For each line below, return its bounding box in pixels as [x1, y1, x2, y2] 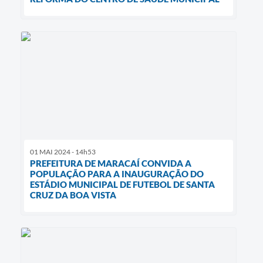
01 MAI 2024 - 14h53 [30, 147, 96, 156]
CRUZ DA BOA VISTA [30, 189, 116, 200]
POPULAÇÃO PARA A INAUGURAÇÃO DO [30, 168, 204, 179]
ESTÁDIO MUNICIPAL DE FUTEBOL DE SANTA [30, 178, 215, 190]
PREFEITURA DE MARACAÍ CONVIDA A [30, 157, 191, 168]
